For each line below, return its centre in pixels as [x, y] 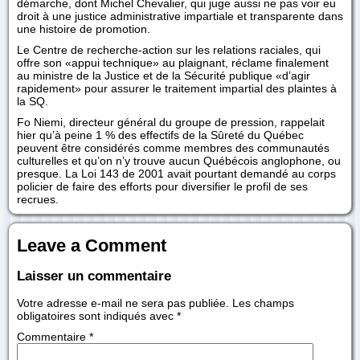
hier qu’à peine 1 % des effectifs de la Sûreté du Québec [160, 135]
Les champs [263, 303]
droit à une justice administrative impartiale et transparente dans [180, 16]
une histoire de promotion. [84, 29]
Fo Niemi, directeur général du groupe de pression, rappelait [171, 122]
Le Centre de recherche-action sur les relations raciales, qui [169, 50]
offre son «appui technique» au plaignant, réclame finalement [173, 63]
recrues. [38, 199]
